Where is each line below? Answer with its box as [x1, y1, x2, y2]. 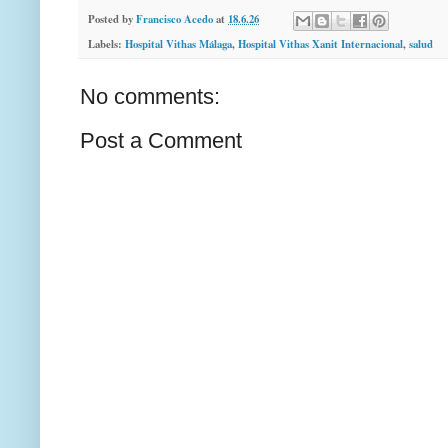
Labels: [88, 35, 125, 52]
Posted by [88, 11, 136, 28]
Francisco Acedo [136, 11, 213, 28]
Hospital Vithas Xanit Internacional [238, 35, 403, 52]
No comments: [80, 83, 220, 109]
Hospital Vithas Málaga [125, 35, 232, 52]
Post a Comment [80, 127, 242, 153]
